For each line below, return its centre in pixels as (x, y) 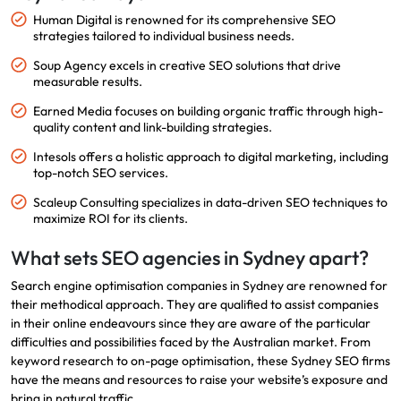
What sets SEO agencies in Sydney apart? (190, 257)
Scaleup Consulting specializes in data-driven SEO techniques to (210, 202)
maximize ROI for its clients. (111, 218)
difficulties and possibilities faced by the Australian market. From (191, 341)
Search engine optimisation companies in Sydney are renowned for (199, 285)
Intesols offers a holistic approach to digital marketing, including (211, 156)
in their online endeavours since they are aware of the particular (191, 323)
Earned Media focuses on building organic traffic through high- (208, 111)
